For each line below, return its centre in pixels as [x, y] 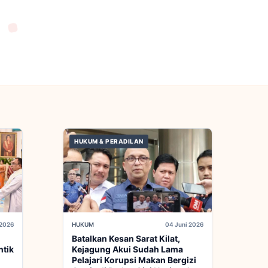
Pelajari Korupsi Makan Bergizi [134, 260]
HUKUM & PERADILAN [109, 141]
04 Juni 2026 [184, 225]
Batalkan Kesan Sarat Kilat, [126, 239]
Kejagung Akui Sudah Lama [127, 249]
